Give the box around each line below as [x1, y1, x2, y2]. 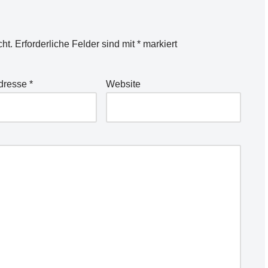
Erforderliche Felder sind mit [15, 39, 137, 49]
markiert [141, 39, 177, 49]
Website [105, 79, 141, 89]
